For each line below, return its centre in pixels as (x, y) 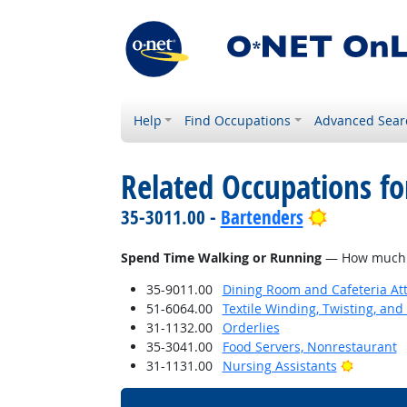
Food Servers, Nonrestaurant (309, 347)
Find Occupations (238, 120)
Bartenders (262, 217)
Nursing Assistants (279, 366)
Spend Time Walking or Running (221, 258)
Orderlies (251, 328)
